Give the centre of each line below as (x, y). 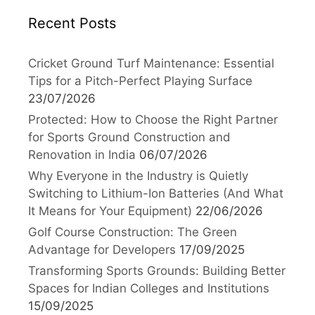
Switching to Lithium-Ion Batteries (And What (156, 193)
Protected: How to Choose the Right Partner (153, 119)
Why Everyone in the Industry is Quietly (138, 175)
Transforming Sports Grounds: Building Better (157, 270)
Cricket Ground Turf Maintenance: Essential (151, 63)
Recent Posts (72, 23)
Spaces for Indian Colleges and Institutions (149, 288)
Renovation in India (82, 154)
